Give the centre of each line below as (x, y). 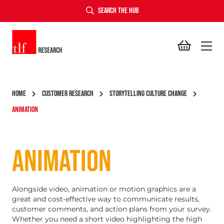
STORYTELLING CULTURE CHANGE (148, 94)
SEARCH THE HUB (118, 11)
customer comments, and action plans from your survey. (112, 209)
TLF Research (38, 35)
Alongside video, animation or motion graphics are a (104, 189)
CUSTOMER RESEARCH (68, 94)
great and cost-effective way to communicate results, (106, 199)
